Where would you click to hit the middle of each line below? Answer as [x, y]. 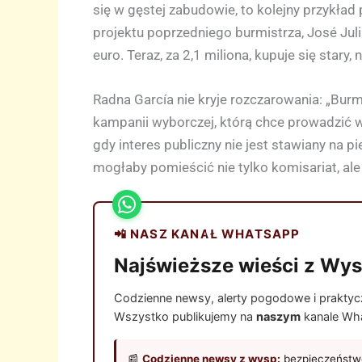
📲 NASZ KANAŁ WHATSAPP [207, 234]
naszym [278, 316]
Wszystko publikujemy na [185, 316]
